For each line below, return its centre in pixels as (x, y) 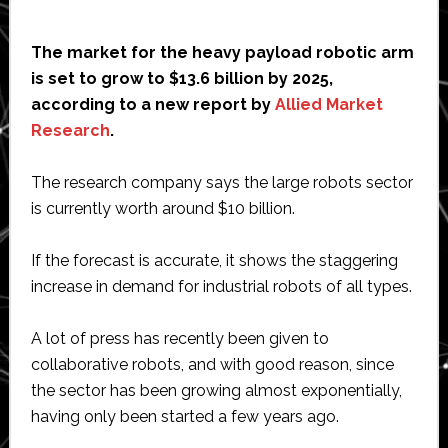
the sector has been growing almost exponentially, (216, 390)
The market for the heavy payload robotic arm (222, 52)
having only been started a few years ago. (184, 416)
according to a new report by (152, 104)
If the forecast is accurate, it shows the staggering (214, 260)
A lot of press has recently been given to (179, 338)
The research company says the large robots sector (221, 182)
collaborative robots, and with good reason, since (212, 364)
